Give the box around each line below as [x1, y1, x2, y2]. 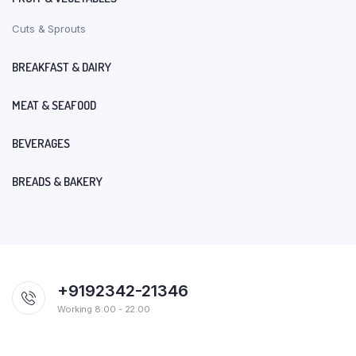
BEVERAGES [12, 136, 70, 152]
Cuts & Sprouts [12, 22, 86, 36]
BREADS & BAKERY [12, 174, 103, 190]
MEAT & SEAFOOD [12, 98, 96, 114]
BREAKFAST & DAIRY [12, 60, 111, 75]
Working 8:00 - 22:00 [57, 304, 150, 315]
